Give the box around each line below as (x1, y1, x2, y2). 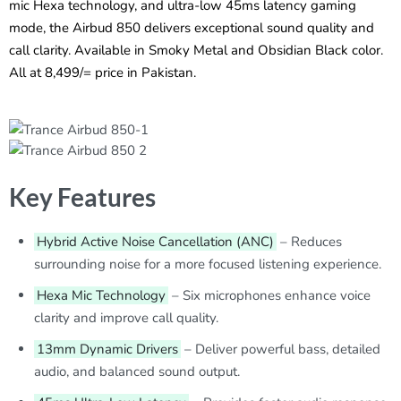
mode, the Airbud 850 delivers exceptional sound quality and (9, 18, 374, 37)
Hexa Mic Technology (37, 286, 166, 304)
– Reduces (277, 233, 343, 251)
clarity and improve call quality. (34, 309, 219, 327)
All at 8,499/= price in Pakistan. (9, 63, 196, 81)
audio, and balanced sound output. (34, 363, 241, 380)
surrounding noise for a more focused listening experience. (34, 255, 382, 273)
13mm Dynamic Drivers (37, 340, 179, 358)
